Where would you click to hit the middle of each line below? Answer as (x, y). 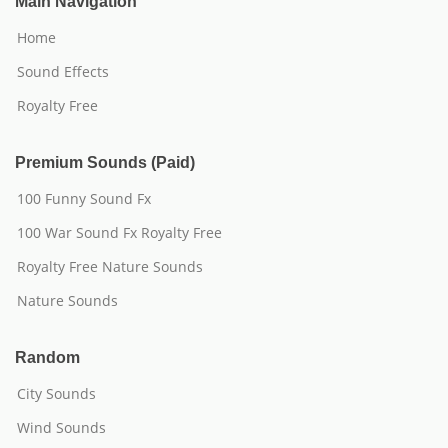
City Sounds (56, 393)
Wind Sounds (61, 427)
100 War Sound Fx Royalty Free (119, 232)
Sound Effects (63, 71)
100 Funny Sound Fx (84, 198)
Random (47, 357)
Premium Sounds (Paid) (105, 162)
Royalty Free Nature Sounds (110, 266)
